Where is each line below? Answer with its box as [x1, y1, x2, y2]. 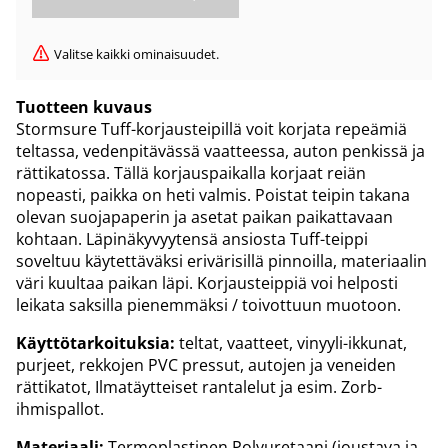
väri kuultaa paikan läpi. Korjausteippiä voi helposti [16, 272, 398, 295]
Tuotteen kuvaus [16, 96, 152, 119]
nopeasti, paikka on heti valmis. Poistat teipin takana [16, 184, 410, 207]
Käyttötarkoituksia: [16, 332, 175, 355]
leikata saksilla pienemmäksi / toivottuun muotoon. [16, 294, 401, 317]
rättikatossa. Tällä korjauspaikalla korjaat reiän [16, 162, 366, 185]
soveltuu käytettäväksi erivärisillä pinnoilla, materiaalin [16, 250, 427, 273]
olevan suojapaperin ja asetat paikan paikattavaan [16, 206, 393, 229]
